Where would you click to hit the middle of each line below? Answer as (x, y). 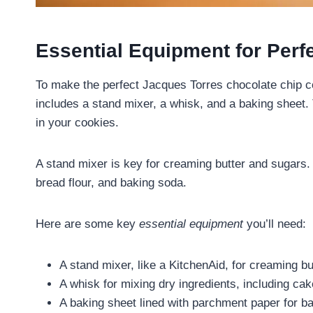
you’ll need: (275, 224)
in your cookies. (77, 123)
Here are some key (87, 224)
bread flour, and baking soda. (111, 183)
